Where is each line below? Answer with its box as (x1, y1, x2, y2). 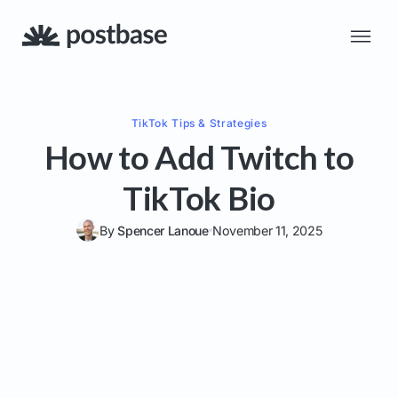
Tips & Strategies (168, 115, 267, 130)
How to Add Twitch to (44, 137, 354, 177)
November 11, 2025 (211, 222, 322, 238)
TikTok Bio (123, 178, 275, 218)
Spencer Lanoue (117, 222, 209, 238)
